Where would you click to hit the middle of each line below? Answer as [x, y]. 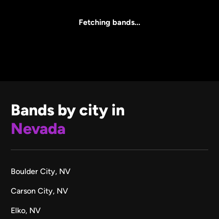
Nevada [38, 129]
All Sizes [34, 17]
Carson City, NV [40, 191]
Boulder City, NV [41, 171]
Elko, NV [26, 210]
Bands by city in [70, 110]
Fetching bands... [109, 22]
